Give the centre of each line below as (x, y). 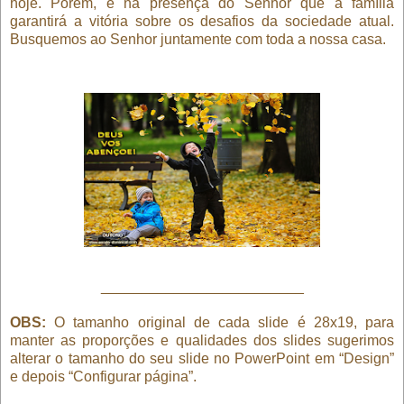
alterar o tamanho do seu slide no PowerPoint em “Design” (202, 358)
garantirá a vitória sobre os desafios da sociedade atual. (202, 21)
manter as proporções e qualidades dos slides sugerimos (202, 340)
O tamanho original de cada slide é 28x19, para (220, 322)
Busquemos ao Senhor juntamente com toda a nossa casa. (198, 39)
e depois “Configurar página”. (103, 376)
